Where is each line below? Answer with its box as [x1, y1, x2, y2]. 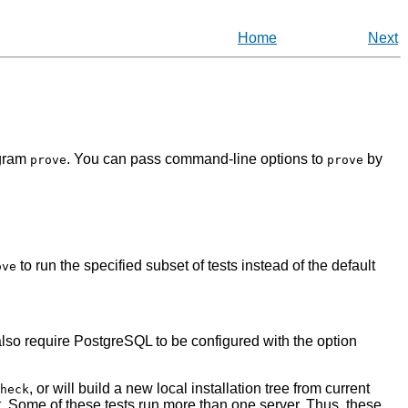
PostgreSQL [74, 333, 152, 350]
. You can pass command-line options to [66, 151, 327, 168]
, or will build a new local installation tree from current [29, 381, 370, 397]
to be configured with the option [152, 333, 357, 350]
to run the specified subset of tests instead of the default [16, 258, 375, 274]
